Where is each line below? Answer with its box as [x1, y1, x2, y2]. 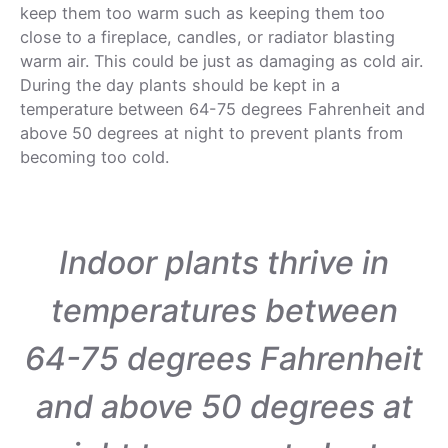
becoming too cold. [20, 147, 174, 168]
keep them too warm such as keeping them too [20, 3, 385, 24]
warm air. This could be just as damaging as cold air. [20, 51, 423, 72]
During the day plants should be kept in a [20, 75, 340, 96]
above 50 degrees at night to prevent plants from [20, 123, 403, 144]
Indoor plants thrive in [59, 243, 389, 283]
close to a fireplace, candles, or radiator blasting [20, 27, 395, 48]
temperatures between [50, 291, 398, 331]
